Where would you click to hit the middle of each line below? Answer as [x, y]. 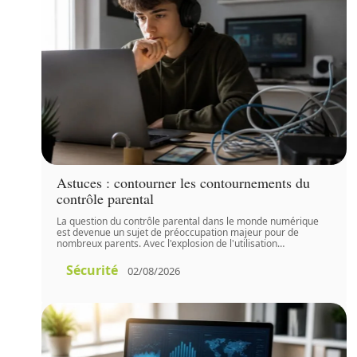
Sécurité [92, 270]
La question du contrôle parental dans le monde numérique [188, 221]
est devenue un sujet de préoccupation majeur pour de [178, 232]
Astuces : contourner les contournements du [184, 182]
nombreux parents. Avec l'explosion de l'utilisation [167, 243]
